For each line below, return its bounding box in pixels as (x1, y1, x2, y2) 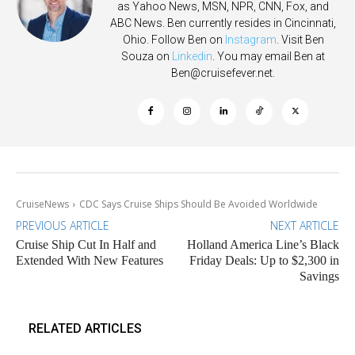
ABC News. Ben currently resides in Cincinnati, (110, 17, 336, 30)
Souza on (121, 50, 172, 63)
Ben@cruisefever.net (171, 67, 273, 80)
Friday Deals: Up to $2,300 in (189, 254, 339, 268)
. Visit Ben (276, 33, 324, 47)
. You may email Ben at (212, 50, 325, 63)
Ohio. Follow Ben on (122, 33, 225, 47)
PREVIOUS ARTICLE (16, 218, 109, 234)
